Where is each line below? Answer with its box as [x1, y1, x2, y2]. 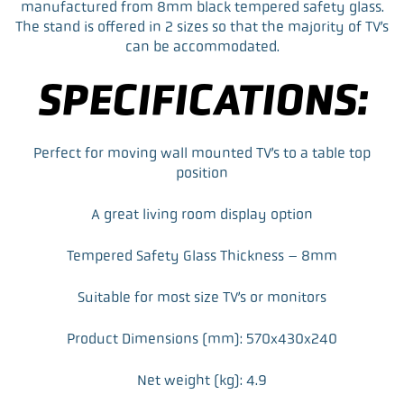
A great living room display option [91, 206, 313, 224]
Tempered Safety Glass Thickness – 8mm [67, 247, 337, 265]
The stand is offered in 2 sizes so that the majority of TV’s [15, 18, 389, 36]
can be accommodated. [124, 38, 280, 56]
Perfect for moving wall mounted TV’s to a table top [33, 144, 371, 162]
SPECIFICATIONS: [37, 73, 367, 127]
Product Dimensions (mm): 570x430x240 [67, 330, 337, 348]
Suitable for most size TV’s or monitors [78, 289, 326, 307]
